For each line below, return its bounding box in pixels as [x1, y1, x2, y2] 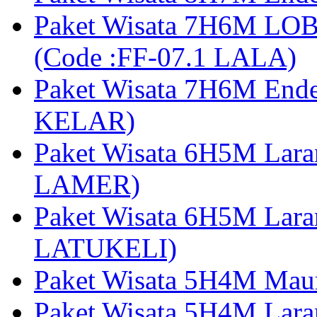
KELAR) [34, 105, 135, 137]
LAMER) [34, 169, 140, 200]
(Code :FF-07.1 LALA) [34, 42, 296, 73]
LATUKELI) [34, 233, 177, 264]
